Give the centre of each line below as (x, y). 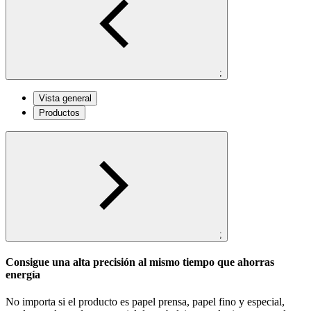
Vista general (65, 98)
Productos (59, 112)
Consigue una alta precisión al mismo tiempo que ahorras (140, 262)
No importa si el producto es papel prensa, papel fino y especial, (145, 302)
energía (23, 275)
